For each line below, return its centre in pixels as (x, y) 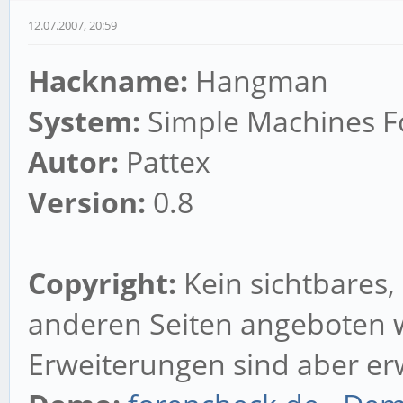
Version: (87, 202)
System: (88, 121)
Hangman (258, 81)
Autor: (77, 161)
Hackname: (108, 81)
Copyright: (106, 283)
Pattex (168, 161)
